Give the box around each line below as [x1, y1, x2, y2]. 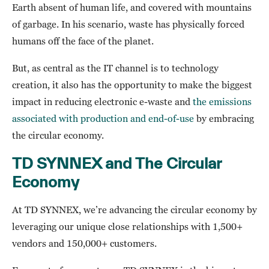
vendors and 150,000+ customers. [12, 238, 157, 249]
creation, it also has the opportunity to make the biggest [12, 79, 252, 91]
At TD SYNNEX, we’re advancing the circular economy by [12, 204, 257, 216]
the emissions [193, 96, 252, 107]
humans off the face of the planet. [12, 35, 154, 47]
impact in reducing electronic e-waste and [12, 96, 193, 107]
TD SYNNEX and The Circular [12, 154, 221, 172]
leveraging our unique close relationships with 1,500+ [12, 221, 243, 232]
